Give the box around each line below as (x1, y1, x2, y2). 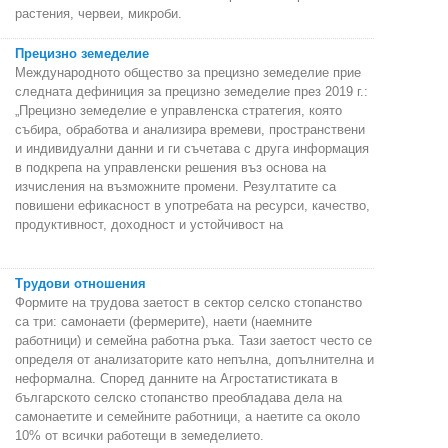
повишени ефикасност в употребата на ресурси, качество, (15, 197, 370, 213)
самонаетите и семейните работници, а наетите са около (15, 408, 360, 424)
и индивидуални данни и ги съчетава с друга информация (15, 140, 369, 156)
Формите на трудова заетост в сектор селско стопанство (15, 294, 362, 310)
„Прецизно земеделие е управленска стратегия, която (15, 102, 342, 118)
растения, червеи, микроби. (15, 5, 182, 21)
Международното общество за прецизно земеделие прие (15, 64, 361, 80)
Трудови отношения (15, 275, 146, 291)
